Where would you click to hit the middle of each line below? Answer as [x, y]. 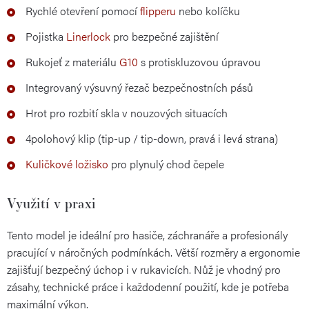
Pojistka [46, 36]
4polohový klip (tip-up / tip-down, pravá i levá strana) [152, 138]
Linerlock [88, 36]
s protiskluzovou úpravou [199, 61]
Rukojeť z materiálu [72, 61]
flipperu [158, 10]
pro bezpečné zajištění [165, 36]
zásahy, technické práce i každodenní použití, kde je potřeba [148, 286]
